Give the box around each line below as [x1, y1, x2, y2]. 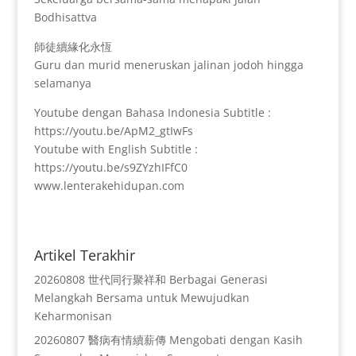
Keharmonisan [33, 308, 112, 323]
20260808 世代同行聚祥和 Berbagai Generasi [33, 271, 268, 287]
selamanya [33, 75, 91, 91]
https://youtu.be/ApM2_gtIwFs [33, 122, 193, 138]
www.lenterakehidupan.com [33, 177, 184, 193]
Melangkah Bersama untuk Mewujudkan [33, 289, 250, 305]
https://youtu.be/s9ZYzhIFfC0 [33, 159, 188, 175]
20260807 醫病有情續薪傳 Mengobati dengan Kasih [33, 331, 303, 347]
